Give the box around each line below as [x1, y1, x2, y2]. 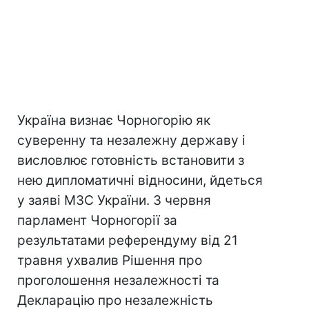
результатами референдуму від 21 [17, 232, 238, 248]
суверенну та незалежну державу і [17, 132, 246, 148]
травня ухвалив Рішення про [17, 252, 202, 268]
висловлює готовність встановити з [17, 152, 244, 168]
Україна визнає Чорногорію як [17, 112, 210, 128]
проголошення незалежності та [17, 272, 219, 288]
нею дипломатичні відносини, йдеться [17, 172, 263, 188]
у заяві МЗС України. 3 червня [17, 192, 211, 208]
